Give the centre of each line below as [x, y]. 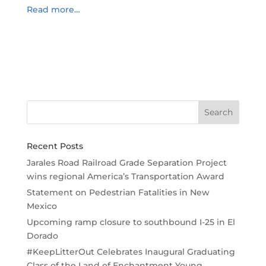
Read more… [53, 9]
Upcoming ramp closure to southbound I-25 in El [131, 222]
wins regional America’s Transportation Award [125, 176]
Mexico [42, 206]
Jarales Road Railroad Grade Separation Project [126, 162]
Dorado [42, 235]
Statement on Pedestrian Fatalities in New [118, 192]
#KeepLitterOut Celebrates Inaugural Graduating [131, 252]
